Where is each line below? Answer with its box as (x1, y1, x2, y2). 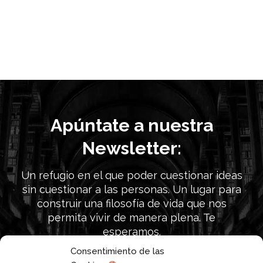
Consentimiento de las (70, 246, 164, 257)
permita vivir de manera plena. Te (48, 211, 215, 224)
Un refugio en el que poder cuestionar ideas (21, 168, 242, 181)
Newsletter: (82, 138, 181, 159)
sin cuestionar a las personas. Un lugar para (22, 183, 241, 195)
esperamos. (102, 225, 161, 238)
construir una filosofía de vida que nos (36, 197, 227, 210)
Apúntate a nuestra (50, 115, 213, 136)
